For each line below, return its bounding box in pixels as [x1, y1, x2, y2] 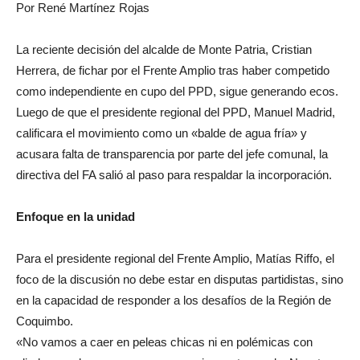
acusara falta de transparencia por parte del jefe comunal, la [16, 147, 328, 162]
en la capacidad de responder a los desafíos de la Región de [16, 293, 331, 308]
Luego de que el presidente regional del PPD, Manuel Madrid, [16, 105, 335, 120]
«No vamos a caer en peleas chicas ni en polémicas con [16, 335, 313, 350]
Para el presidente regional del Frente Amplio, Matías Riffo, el [16, 252, 334, 266]
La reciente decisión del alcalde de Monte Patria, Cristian [16, 43, 312, 57]
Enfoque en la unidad [16, 210, 135, 224]
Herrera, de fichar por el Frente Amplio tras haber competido [16, 63, 329, 78]
